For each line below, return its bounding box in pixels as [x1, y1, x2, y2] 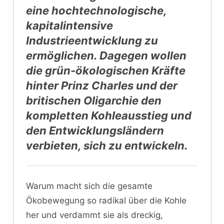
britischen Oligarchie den [26, 93, 161, 107]
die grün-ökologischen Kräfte [26, 63, 185, 77]
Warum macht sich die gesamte [26, 180, 152, 191]
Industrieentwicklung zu [26, 33, 158, 47]
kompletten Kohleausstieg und [26, 108, 191, 122]
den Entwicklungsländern [26, 123, 164, 137]
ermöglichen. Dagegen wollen [26, 48, 186, 62]
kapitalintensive [26, 18, 113, 32]
